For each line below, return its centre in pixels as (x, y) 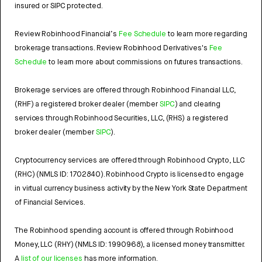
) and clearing (198, 104)
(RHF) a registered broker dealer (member (87, 104)
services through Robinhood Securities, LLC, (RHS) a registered (121, 118)
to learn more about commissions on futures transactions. (145, 62)
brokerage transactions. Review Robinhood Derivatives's (112, 48)
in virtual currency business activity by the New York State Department (131, 188)
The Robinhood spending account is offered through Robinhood (124, 230)
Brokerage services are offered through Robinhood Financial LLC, (125, 90)
